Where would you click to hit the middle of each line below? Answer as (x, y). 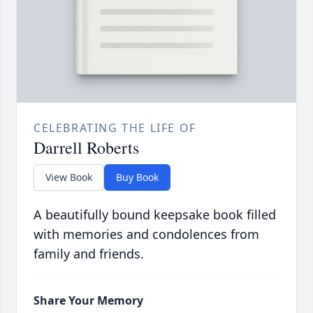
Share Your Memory (88, 300)
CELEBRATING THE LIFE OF (115, 128)
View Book (69, 177)
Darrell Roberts (86, 147)
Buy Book (137, 177)
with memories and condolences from (146, 234)
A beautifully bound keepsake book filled (155, 214)
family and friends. (89, 253)
